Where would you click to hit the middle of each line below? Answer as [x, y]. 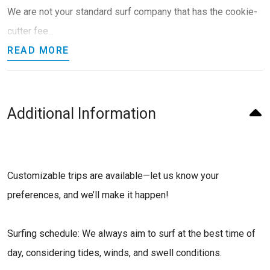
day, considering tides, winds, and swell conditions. [115, 253]
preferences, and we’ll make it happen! [88, 195]
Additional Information [82, 113]
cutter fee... [30, 31]
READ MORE [38, 50]
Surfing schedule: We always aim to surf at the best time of [131, 233]
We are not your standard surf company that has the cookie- [132, 11]
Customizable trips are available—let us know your [113, 175]
